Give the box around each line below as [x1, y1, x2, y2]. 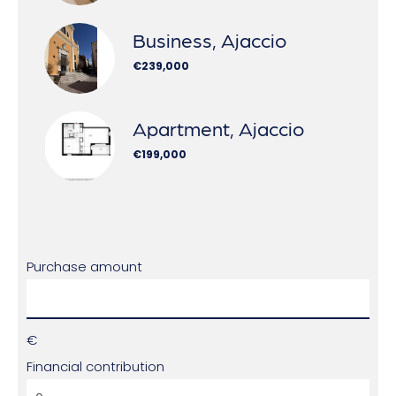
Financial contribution [27, 356, 164, 376]
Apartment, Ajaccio [133, 114, 304, 141]
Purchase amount [27, 256, 142, 276]
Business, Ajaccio [133, 26, 286, 52]
